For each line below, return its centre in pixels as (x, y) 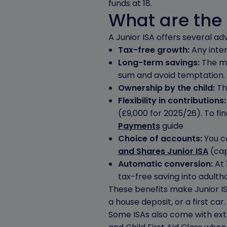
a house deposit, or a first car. (167, 202)
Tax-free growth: (154, 50)
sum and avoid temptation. (171, 75)
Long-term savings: (159, 63)
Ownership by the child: (166, 88)
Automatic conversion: (165, 164)
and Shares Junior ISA (163, 151)
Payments (139, 126)
